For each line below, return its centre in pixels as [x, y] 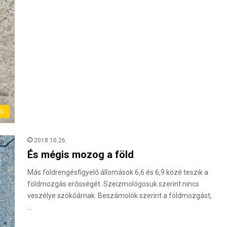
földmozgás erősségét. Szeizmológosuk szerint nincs [113, 184]
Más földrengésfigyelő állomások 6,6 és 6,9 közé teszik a [118, 172]
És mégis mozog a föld [81, 154]
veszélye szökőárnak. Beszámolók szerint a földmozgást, [120, 195]
